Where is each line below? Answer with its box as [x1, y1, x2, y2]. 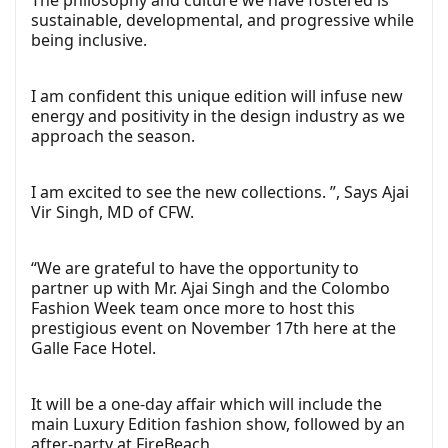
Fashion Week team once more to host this [31, 297, 355, 319]
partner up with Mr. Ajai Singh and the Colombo [31, 277, 390, 299]
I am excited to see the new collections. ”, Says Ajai [31, 181, 409, 203]
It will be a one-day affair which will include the [31, 393, 382, 415]
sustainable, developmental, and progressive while [31, 9, 414, 31]
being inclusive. [31, 29, 147, 51]
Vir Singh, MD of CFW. [31, 201, 194, 223]
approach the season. [31, 125, 195, 147]
